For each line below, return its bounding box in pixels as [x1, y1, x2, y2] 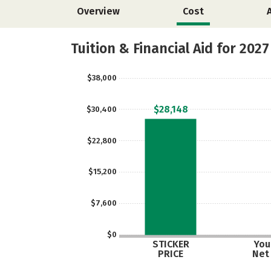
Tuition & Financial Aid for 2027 [71, 40, 269, 57]
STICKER [152, 238, 189, 250]
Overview [77, 5, 120, 17]
